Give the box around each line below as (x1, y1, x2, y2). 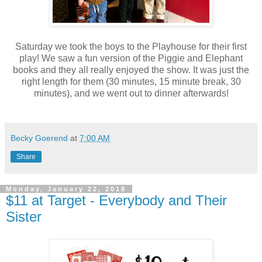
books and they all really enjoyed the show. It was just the (13, 64, 249, 75)
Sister (6, 208, 42, 225)
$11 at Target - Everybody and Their (6, 192, 227, 208)
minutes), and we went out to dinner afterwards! (33, 88, 229, 98)
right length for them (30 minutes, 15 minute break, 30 (21, 76, 241, 87)
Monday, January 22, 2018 (6, 185, 126, 192)
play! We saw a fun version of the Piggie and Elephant (19, 53, 243, 63)
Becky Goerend (11, 133, 68, 143)
